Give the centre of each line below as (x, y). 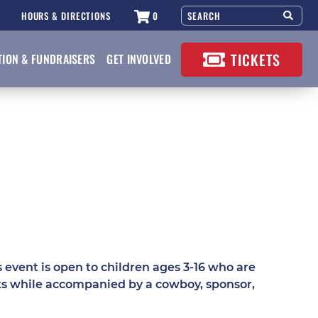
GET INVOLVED (139, 59)
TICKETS (256, 60)
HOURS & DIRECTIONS (66, 15)
